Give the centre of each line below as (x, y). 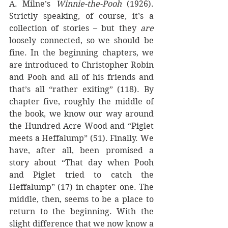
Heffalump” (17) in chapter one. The (81, 187)
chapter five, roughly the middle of (81, 102)
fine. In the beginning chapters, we (81, 53)
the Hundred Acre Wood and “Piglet (81, 126)
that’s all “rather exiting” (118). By (81, 89)
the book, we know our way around (81, 114)
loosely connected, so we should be (81, 40)
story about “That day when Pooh (81, 163)
